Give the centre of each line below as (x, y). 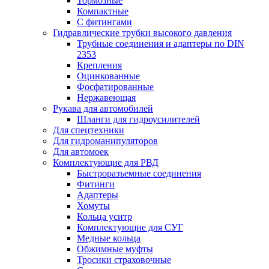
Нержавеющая (106, 98)
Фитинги (96, 184)
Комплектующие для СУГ (130, 227)
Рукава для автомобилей (103, 108)
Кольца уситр (104, 216)
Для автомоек (81, 152)
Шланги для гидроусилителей (138, 119)
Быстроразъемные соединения (139, 173)
